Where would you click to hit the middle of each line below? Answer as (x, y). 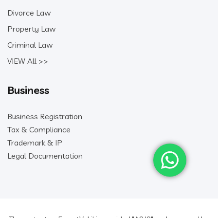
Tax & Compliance (39, 129)
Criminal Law (30, 45)
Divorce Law (29, 12)
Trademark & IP (35, 142)
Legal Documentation (45, 155)
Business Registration (45, 116)
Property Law (31, 28)
